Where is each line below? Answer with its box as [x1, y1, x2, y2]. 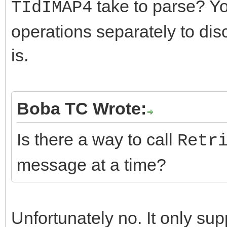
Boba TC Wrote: [17, 98, 146, 118]
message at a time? [17, 155, 166, 174]
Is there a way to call [17, 129, 177, 149]
